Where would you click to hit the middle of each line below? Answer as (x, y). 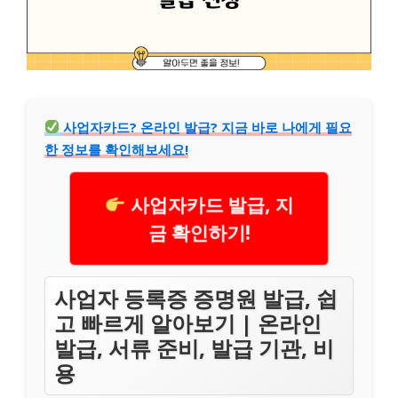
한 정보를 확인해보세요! (116, 149)
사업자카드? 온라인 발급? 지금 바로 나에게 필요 (208, 127)
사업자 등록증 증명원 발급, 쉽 (196, 298)
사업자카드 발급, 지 (210, 204)
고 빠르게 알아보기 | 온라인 (188, 322)
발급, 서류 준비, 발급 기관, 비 (194, 347)
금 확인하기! (199, 232)
